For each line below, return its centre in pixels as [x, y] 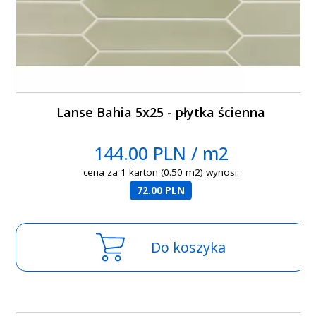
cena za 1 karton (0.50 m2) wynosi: [161, 172]
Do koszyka [189, 248]
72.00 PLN [161, 191]
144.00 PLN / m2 [161, 153]
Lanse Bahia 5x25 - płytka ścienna [161, 113]
